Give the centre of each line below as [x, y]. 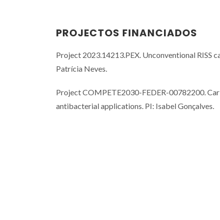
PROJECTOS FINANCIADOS [127, 33]
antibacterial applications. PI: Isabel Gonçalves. [135, 106]
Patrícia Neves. [82, 69]
